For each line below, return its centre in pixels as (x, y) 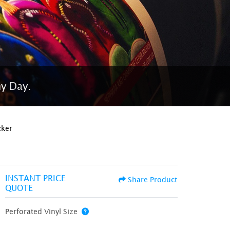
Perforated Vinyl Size (42, 211)
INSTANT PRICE (36, 178)
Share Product (152, 179)
